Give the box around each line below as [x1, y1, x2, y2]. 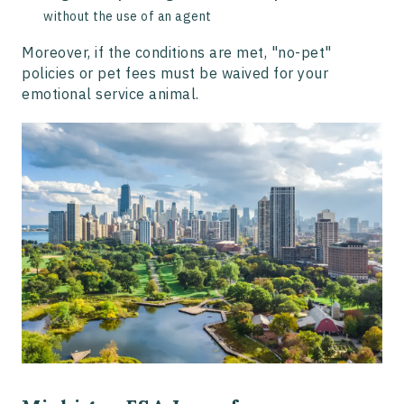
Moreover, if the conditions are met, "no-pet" [22, 43, 332, 62]
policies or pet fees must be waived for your [22, 64, 328, 83]
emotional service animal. [22, 85, 199, 104]
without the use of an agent [43, 8, 212, 25]
